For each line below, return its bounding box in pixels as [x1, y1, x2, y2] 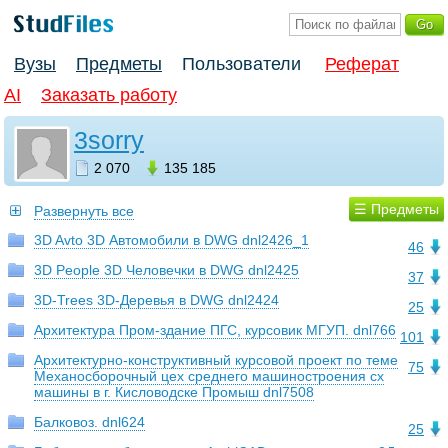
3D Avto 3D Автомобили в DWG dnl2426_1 [34, 232, 309, 249]
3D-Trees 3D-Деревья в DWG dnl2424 [34, 292, 279, 309]
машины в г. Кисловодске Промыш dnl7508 [34, 384, 314, 401]
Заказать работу [41, 85, 177, 106]
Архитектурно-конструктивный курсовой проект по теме [34, 352, 398, 369]
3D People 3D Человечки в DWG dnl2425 [34, 262, 299, 279]
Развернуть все [34, 203, 134, 220]
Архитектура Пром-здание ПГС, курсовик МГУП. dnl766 [34, 322, 396, 339]
